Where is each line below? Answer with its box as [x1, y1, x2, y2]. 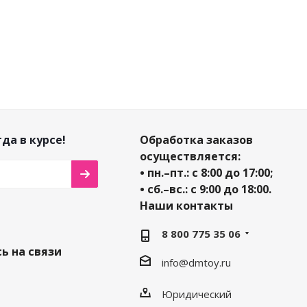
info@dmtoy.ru [161, 255, 231, 269]
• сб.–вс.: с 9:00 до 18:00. [139, 182, 271, 197]
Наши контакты [139, 198, 233, 213]
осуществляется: [139, 149, 241, 164]
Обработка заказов [139, 132, 253, 147]
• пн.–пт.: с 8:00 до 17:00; [139, 165, 273, 180]
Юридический [161, 286, 232, 301]
